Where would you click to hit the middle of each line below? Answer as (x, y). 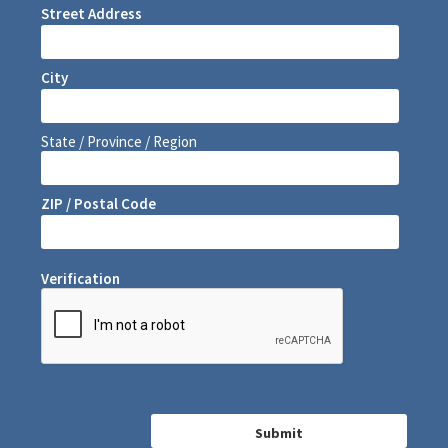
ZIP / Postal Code (99, 204)
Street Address (92, 14)
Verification (81, 279)
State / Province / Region (119, 142)
